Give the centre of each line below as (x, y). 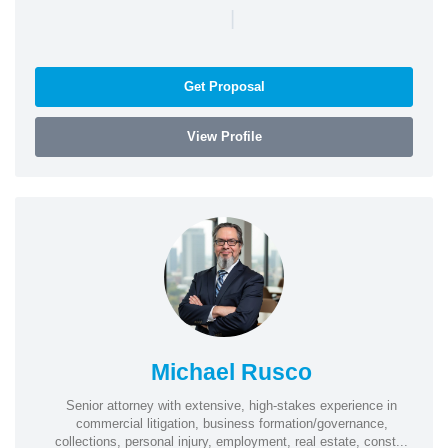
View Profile (224, 136)
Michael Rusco (231, 371)
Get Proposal (224, 86)
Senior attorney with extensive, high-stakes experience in (231, 405)
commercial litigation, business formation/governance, (231, 423)
